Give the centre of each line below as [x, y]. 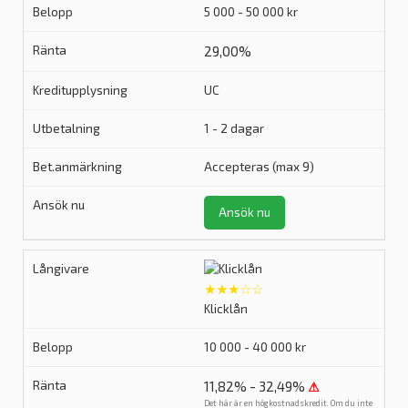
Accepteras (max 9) [259, 167]
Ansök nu [245, 212]
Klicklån [226, 309]
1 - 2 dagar [234, 128]
